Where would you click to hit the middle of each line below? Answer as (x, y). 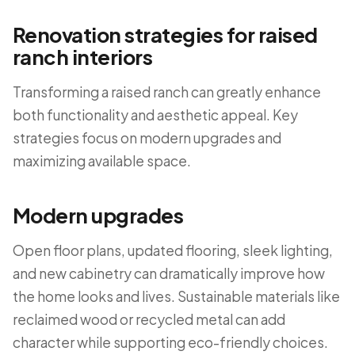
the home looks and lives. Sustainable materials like (176, 296)
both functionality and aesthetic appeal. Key (155, 115)
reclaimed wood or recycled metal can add (149, 319)
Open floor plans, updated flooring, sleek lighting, (173, 250)
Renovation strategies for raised (165, 34)
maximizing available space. (102, 161)
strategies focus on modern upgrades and (147, 138)
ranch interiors (83, 57)
